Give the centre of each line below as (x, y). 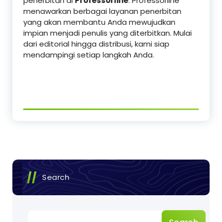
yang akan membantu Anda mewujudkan (99, 22)
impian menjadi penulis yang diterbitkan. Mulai (108, 33)
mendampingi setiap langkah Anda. (89, 55)
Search (56, 177)
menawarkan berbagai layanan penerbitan (102, 11)
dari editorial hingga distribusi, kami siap (96, 44)
